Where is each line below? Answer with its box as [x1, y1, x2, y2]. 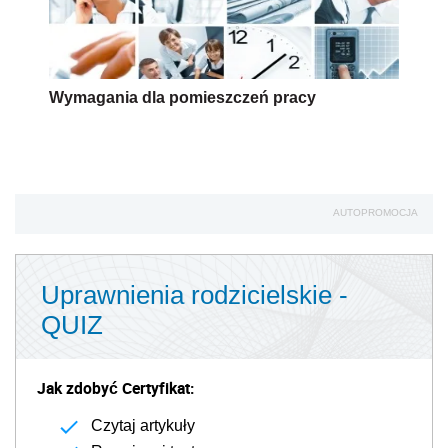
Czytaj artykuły [91, 416, 195, 434]
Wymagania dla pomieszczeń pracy [49, 88, 316, 106]
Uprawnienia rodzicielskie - [41, 279, 348, 310]
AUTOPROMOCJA [333, 206, 418, 218]
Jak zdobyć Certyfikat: [37, 376, 194, 399]
